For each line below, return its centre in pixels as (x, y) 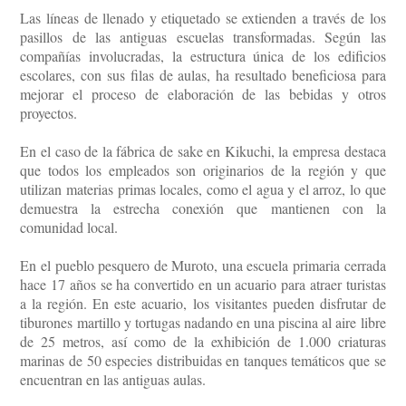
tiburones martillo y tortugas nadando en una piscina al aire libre (203, 323)
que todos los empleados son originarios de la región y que (203, 170)
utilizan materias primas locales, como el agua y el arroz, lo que (203, 189)
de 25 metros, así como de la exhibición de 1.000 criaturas (203, 342)
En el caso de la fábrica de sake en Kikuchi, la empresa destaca (203, 151)
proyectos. (49, 113)
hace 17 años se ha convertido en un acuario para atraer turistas (203, 285)
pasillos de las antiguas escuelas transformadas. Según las (203, 37)
